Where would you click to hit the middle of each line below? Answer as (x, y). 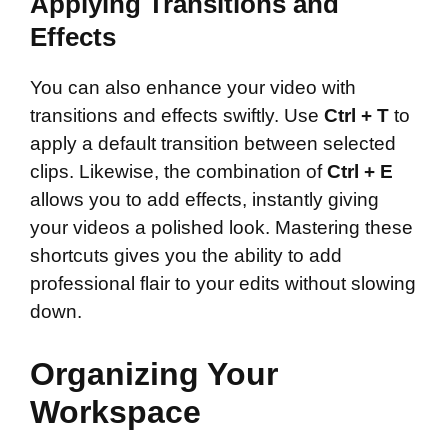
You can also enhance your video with (193, 88)
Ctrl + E (360, 172)
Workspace (115, 411)
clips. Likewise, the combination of (178, 172)
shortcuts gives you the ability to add (186, 256)
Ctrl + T (356, 116)
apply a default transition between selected (213, 144)
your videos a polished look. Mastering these (221, 228)
